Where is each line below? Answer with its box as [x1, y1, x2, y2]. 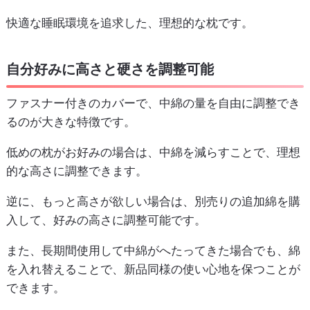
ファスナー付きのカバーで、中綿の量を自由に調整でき [6, 95, 300, 110]
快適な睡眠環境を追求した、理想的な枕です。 [6, 16, 253, 30]
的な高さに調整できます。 [6, 163, 147, 178]
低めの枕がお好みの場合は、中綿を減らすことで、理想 [6, 145, 300, 159]
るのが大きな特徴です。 [6, 114, 136, 129]
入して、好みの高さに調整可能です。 [6, 212, 206, 227]
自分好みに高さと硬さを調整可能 [6, 61, 214, 78]
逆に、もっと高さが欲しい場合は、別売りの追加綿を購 [6, 194, 300, 208]
